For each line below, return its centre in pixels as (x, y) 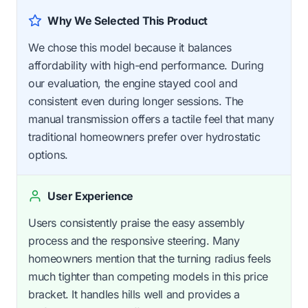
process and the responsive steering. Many (134, 241)
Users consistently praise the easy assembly (136, 223)
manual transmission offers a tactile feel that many (151, 119)
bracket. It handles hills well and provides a (134, 294)
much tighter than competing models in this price (148, 276)
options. (48, 155)
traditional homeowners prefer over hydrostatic (144, 137)
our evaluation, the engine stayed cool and (133, 83)
